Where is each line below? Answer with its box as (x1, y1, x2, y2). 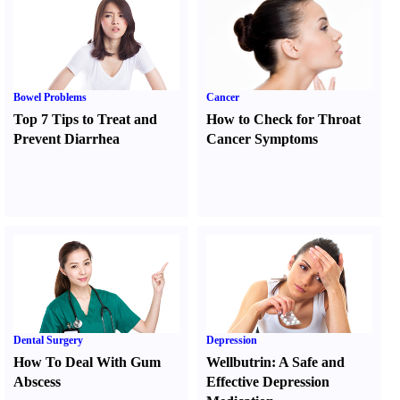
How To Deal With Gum (13, 354, 161, 370)
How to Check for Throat (206, 112, 362, 127)
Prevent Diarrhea (13, 131, 120, 146)
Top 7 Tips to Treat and (13, 112, 157, 127)
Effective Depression (206, 374, 330, 389)
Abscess (13, 374, 61, 389)
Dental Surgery (13, 334, 83, 346)
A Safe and (279, 354, 346, 370)
